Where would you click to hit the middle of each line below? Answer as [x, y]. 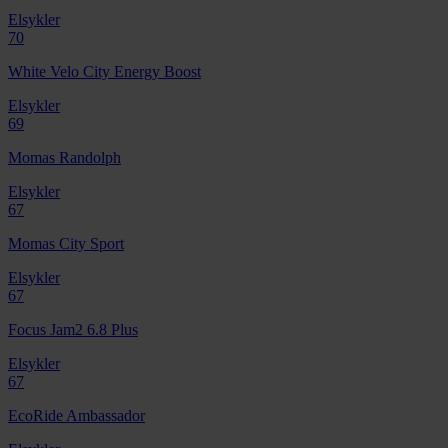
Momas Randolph [64, 157]
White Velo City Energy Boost [104, 71]
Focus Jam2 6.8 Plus [73, 329]
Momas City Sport [66, 243]
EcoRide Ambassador [76, 415]
